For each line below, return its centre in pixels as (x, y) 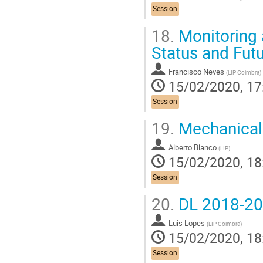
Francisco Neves (196, 71)
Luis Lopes (187, 223)
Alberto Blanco (193, 147)
